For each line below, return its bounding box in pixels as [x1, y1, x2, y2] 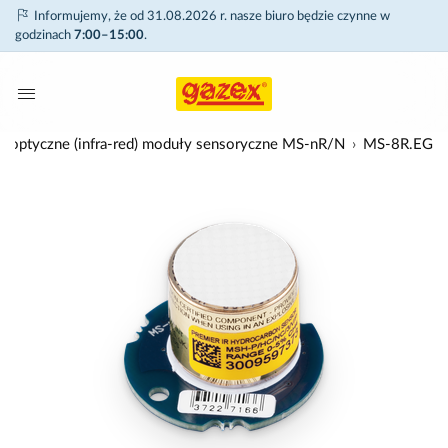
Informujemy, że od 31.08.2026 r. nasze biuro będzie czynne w [31, 10, 390, 23]
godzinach [15, 29, 74, 42]
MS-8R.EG [363, 137, 433, 152]
